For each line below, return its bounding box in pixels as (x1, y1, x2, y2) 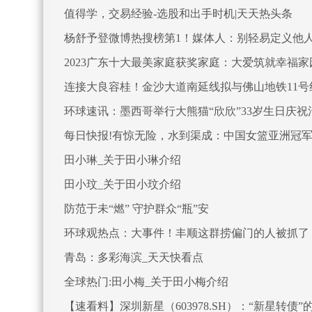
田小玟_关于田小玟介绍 (64, 178, 181, 190)
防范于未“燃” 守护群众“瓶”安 (64, 203, 209, 214)
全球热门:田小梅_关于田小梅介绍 (64, 276, 228, 288)
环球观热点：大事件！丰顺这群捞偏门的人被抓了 (64, 227, 309, 239)
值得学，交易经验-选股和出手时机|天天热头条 (64, 8, 292, 19)
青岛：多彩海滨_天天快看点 (64, 251, 203, 263)
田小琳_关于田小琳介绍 (64, 154, 181, 166)
